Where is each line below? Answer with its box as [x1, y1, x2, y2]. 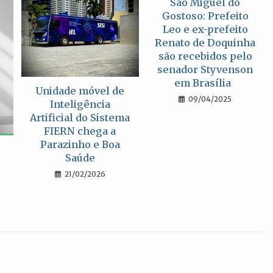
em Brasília [174, 77, 236, 89]
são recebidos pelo [158, 50, 252, 62]
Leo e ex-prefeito [162, 23, 248, 35]
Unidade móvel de [35, 84, 124, 97]
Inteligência [49, 97, 110, 110]
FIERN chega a [44, 124, 116, 137]
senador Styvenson [157, 63, 253, 76]
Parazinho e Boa [40, 138, 120, 151]
